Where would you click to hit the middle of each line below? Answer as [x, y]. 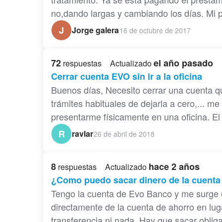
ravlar [83, 134]
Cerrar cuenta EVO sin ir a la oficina [127, 77]
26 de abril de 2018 [124, 134]
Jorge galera [95, 30]
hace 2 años [174, 167]
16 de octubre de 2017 [155, 30]
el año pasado [183, 63]
